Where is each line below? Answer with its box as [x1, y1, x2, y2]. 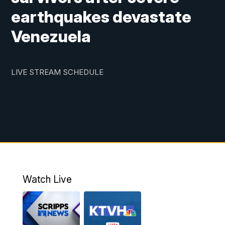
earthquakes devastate [11, 7, 192, 27]
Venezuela [11, 27, 91, 47]
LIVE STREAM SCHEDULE [11, 67, 104, 77]
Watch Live [22, 173, 72, 186]
